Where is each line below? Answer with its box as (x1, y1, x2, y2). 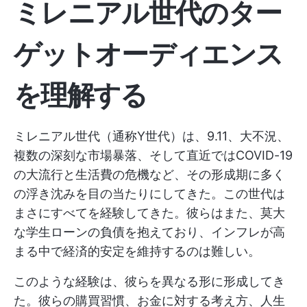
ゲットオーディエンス (14, 37, 283, 71)
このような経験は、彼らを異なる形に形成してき (14, 274, 285, 288)
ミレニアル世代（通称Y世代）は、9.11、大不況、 (14, 129, 289, 143)
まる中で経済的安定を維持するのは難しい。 (14, 244, 260, 258)
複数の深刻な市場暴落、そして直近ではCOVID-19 (14, 148, 293, 162)
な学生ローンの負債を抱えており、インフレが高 (14, 225, 285, 239)
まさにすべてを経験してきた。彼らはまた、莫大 (14, 206, 285, 220)
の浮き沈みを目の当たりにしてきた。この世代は (14, 186, 285, 201)
